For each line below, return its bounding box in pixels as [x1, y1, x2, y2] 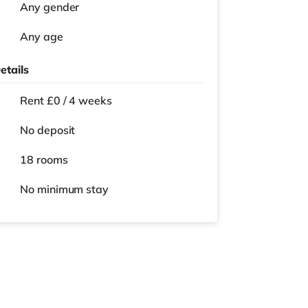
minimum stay [37, 182, 109, 196]
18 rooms [20, 153, 68, 166]
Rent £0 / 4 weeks [20, 93, 112, 107]
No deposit [20, 123, 76, 137]
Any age [20, 30, 63, 43]
